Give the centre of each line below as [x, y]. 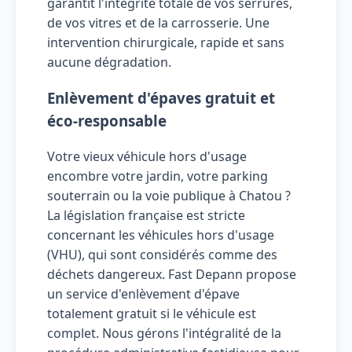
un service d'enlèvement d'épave [143, 293]
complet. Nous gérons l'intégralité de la [164, 333]
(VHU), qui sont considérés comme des [162, 254]
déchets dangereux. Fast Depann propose [172, 274]
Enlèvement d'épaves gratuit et [161, 98]
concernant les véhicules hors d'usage [161, 235]
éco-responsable [107, 121]
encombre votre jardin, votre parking [158, 176]
